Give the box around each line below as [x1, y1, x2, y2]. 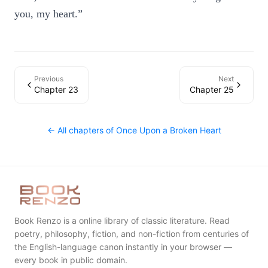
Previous [34, 74, 63, 83]
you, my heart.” [14, 8, 83, 20]
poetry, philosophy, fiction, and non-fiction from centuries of [14, 229, 249, 239]
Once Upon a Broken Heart [115, 125, 221, 135]
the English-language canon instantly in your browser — [14, 242, 232, 252]
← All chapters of [47, 125, 116, 135]
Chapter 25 [190, 84, 234, 95]
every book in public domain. [14, 255, 127, 265]
